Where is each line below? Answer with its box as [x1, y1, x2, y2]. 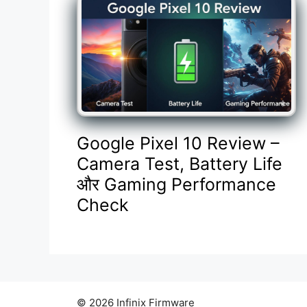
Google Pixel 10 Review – [77, 133, 280, 154]
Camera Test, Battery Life [77, 153, 282, 175]
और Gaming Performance [77, 174, 276, 195]
